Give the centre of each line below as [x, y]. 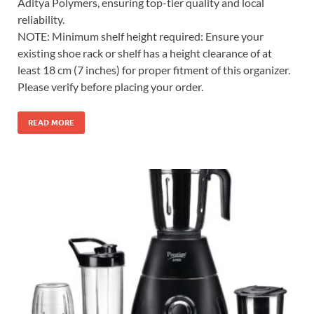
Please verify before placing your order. [110, 86]
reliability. [41, 19]
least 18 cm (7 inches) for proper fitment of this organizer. [154, 69]
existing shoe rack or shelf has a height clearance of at [145, 53]
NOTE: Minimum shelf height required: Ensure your [141, 36]
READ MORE [51, 122]
